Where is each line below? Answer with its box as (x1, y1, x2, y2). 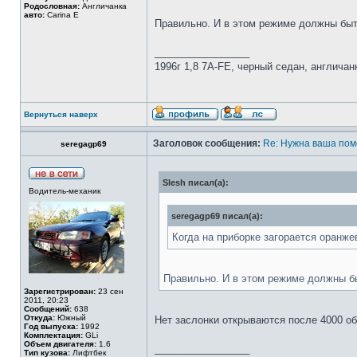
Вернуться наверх (24, 110, 98, 119)
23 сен (96, 287, 124, 296)
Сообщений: (24, 304, 72, 313)
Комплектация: (24, 331, 83, 339)
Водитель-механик (29, 186, 100, 195)
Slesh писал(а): (163, 178, 229, 187)
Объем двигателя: (24, 339, 96, 348)
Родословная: (24, 2, 80, 10)
